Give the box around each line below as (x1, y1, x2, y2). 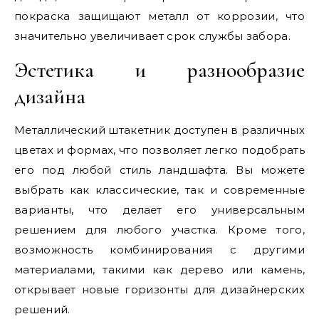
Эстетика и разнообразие (14, 57, 305, 84)
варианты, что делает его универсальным (14, 203, 305, 217)
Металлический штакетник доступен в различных (14, 123, 305, 137)
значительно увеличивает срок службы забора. (14, 29, 291, 43)
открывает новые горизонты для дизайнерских (14, 283, 305, 297)
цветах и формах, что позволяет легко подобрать (14, 143, 305, 157)
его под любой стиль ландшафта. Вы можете (14, 163, 305, 177)
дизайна (14, 83, 85, 110)
